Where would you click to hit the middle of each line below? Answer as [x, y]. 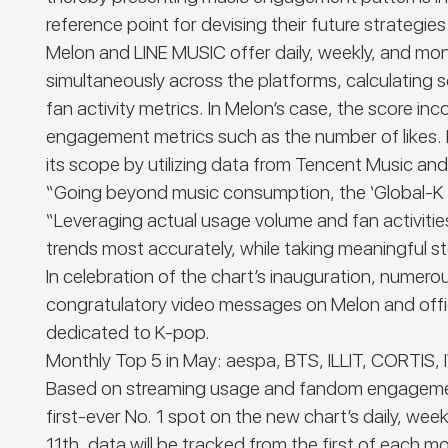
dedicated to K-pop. [132, 333]
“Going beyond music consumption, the [208, 193]
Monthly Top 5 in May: [134, 361]
